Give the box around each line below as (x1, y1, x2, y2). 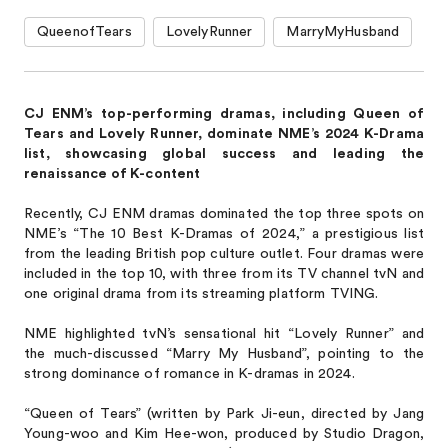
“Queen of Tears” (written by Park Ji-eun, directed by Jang (24, 407, 424, 421)
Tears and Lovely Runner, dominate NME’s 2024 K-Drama (24, 127, 424, 141)
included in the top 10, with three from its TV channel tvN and (24, 267, 424, 281)
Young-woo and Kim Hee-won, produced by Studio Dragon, (24, 427, 424, 441)
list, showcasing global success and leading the (24, 147, 424, 161)
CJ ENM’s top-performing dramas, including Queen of (24, 107, 424, 121)
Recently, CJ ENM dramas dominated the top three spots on (24, 207, 424, 221)
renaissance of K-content (24, 167, 201, 181)
